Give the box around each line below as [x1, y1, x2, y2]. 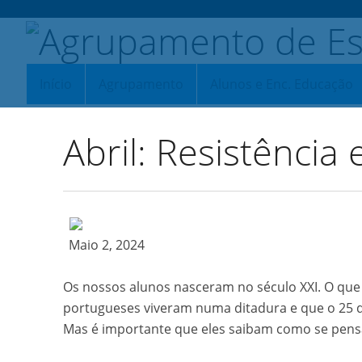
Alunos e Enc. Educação [210, 75, 353, 93]
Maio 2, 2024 [68, 236, 145, 254]
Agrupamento [99, 75, 183, 93]
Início [40, 75, 72, 93]
